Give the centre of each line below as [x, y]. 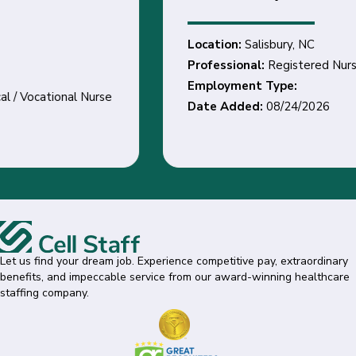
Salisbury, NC [130, 45]
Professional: [78, 66]
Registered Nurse [166, 66]
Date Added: [77, 107]
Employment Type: [93, 86]
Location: [66, 45]
